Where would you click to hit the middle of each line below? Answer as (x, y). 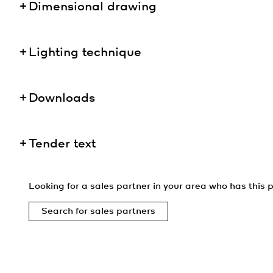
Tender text (62, 144)
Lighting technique (85, 53)
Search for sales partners (98, 211)
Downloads (62, 98)
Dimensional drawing (93, 7)
